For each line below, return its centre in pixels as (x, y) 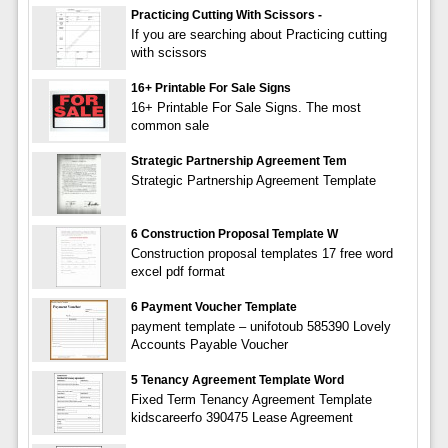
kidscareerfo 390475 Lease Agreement (241, 418)
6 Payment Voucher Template (213, 307)
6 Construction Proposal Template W (234, 234)
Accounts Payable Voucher (209, 345)
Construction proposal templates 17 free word (261, 254)
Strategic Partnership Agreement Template (253, 181)
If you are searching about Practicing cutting (258, 35)
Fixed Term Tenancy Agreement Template (251, 400)
